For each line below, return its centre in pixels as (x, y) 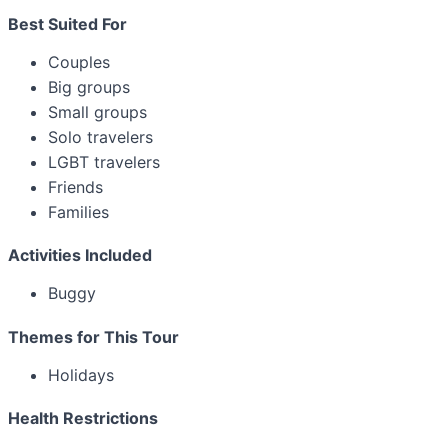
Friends (75, 187)
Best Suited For (67, 24)
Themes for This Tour (93, 336)
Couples (79, 62)
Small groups (97, 112)
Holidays (81, 374)
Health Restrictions (83, 418)
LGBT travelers (104, 162)
